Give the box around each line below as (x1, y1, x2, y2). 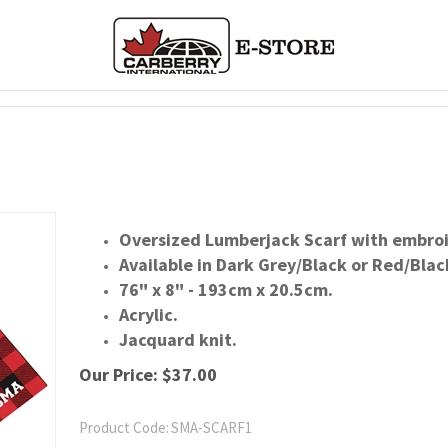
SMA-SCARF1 (171, 418, 252, 437)
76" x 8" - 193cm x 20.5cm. (119, 278, 333, 301)
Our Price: (79, 363, 158, 386)
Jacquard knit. (119, 328, 237, 351)
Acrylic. (119, 303, 178, 326)
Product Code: (79, 418, 169, 437)
